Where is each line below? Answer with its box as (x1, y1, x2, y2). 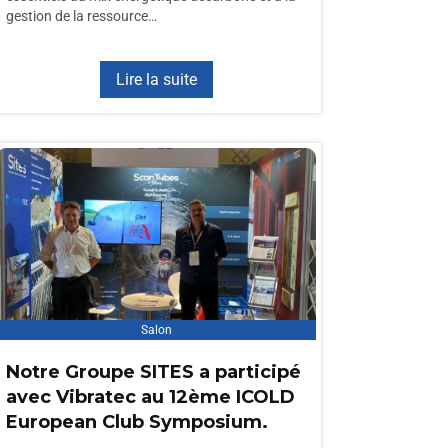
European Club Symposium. (6, 411, 268, 433)
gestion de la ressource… (6, 8, 157, 24)
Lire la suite (115, 70, 197, 89)
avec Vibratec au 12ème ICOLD (6, 386, 295, 408)
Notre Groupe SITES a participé (6, 361, 301, 383)
